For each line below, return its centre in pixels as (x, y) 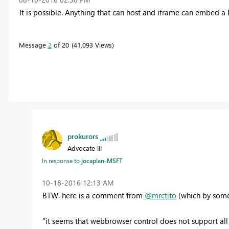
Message (33, 44)
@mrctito (160, 196)
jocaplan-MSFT (102, 161)
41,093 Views (93, 44)
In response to (61, 161)
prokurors (83, 136)
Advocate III (84, 148)
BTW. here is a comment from (93, 196)
